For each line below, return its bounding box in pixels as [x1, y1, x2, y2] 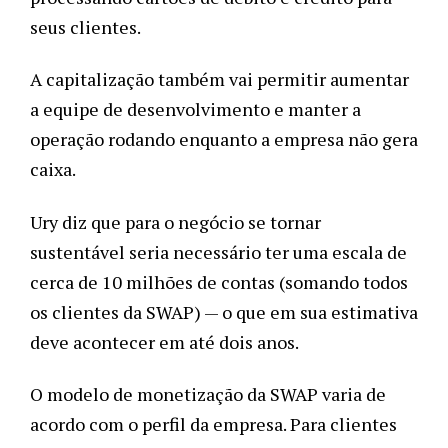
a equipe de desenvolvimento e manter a [30, 97, 361, 122]
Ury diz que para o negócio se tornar [30, 209, 321, 234]
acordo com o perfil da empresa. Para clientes [30, 412, 397, 437]
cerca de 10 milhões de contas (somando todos [30, 269, 408, 294]
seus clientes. [30, 14, 144, 39]
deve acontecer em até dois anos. [30, 329, 306, 354]
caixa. [30, 157, 79, 182]
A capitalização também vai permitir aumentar [30, 67, 409, 92]
